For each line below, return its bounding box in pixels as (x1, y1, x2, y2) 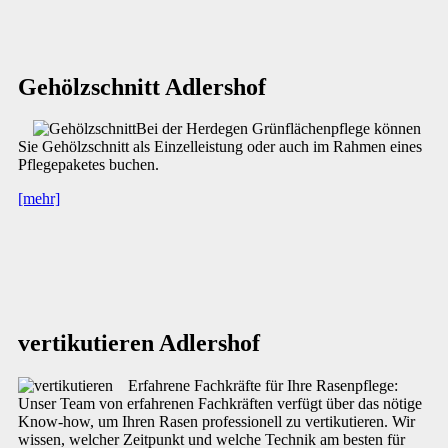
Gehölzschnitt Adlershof (18, 73, 266, 100)
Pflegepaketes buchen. (18, 156, 159, 174)
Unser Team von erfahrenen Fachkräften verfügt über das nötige (18, 395, 422, 413)
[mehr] (18, 190, 60, 208)
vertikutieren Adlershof (18, 330, 260, 357)
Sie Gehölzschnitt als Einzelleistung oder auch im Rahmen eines (18, 138, 422, 156)
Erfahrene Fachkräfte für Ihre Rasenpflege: (128, 377, 398, 395)
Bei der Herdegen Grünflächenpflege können (136, 120, 421, 138)
